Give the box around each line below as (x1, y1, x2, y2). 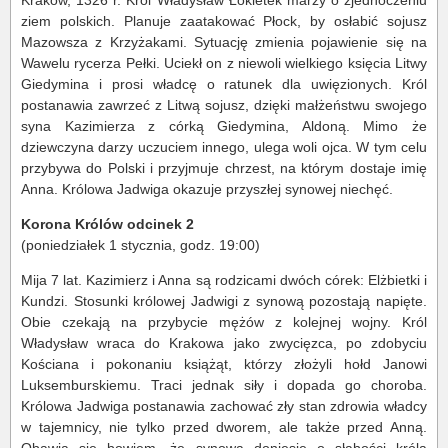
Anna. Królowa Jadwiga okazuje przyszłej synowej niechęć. (21, 181, 393, 198)
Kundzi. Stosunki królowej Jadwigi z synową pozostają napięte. (21, 293, 427, 310)
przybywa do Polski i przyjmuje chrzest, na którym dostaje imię (21, 160, 427, 177)
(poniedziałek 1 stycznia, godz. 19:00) (21, 237, 260, 254)
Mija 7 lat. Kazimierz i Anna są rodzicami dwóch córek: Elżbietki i (21, 272, 427, 289)
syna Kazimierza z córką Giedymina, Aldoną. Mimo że (21, 118, 427, 135)
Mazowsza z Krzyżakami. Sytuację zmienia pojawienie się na (21, 34, 427, 51)
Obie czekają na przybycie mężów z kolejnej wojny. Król (21, 314, 427, 331)
